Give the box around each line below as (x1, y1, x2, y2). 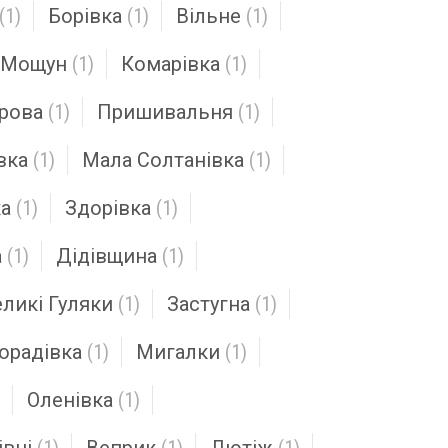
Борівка (48, 4, 122, 28)
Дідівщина (56, 244, 157, 268)
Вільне (176, 4, 241, 28)
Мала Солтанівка (82, 148, 244, 172)
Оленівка (27, 388, 113, 412)
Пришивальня (97, 100, 233, 124)
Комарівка (121, 52, 220, 76)
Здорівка (65, 196, 151, 220)
